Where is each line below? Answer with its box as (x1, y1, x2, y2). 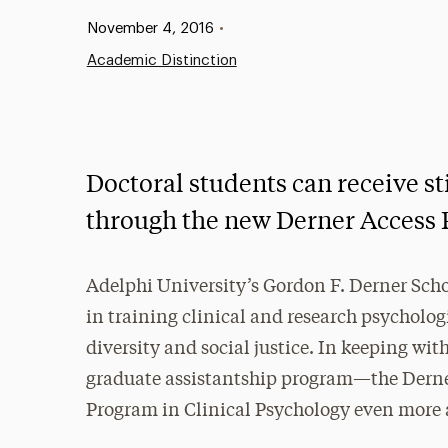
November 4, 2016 (86, 21, 214, 36)
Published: (66, 20, 137, 35)
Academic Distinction (86, 53, 237, 68)
